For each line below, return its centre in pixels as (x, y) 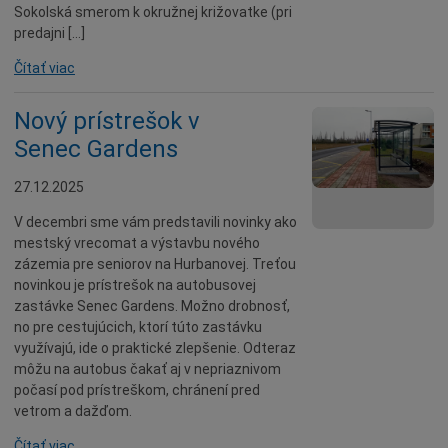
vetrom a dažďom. (73, 411)
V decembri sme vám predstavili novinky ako (155, 222)
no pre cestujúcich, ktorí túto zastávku (138, 327)
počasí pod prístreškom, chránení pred (137, 390)
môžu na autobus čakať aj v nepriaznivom (147, 369)
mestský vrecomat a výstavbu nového (137, 243)
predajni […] (49, 33)
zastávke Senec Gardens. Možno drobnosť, (152, 306)
